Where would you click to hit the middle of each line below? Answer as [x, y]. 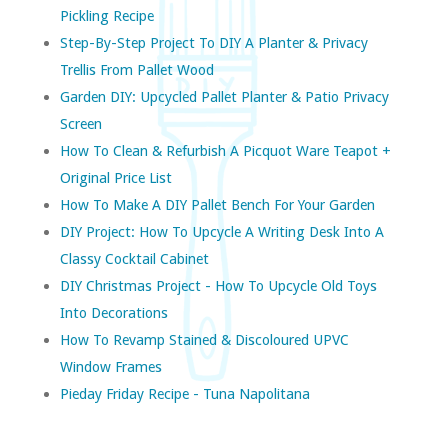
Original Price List [116, 178]
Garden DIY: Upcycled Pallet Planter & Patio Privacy [224, 97]
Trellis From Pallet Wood [137, 70]
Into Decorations [114, 313]
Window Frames [111, 367]
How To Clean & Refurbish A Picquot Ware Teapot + [225, 151]
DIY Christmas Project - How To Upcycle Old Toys [218, 286]
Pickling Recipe [107, 16]
